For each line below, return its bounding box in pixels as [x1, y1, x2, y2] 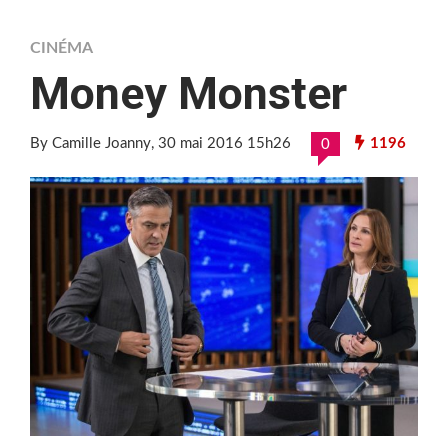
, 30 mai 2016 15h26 [151, 135, 291, 151]
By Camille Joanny [30, 135, 151, 151]
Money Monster [30, 66, 347, 120]
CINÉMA [30, 39, 93, 56]
